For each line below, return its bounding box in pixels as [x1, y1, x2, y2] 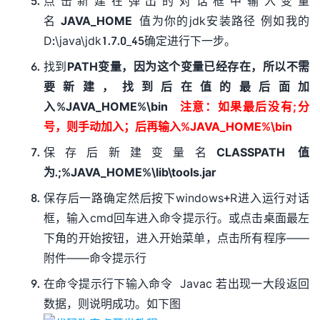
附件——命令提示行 [44, 251, 146, 264]
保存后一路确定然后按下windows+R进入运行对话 [44, 191, 309, 204]
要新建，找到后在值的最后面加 [44, 79, 309, 93]
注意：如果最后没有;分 [179, 99, 310, 113]
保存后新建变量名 [44, 145, 216, 159]
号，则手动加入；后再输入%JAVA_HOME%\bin [44, 119, 292, 133]
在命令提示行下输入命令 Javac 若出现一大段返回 [44, 276, 309, 290]
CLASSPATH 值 [216, 145, 310, 159]
